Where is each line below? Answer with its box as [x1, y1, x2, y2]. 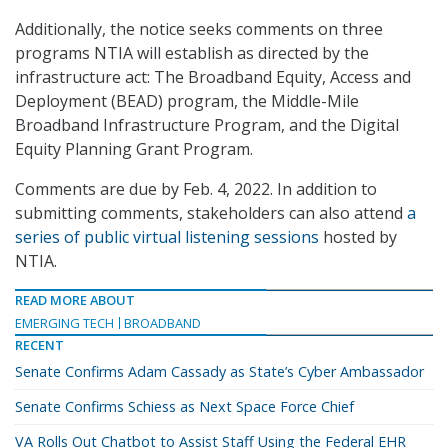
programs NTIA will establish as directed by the [15, 42, 369, 65]
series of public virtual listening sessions [15, 226, 319, 249]
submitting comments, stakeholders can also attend [15, 202, 407, 225]
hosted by [319, 226, 397, 249]
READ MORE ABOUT [15, 291, 135, 310]
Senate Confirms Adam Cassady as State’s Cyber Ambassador [15, 362, 424, 382]
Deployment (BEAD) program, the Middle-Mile [15, 90, 359, 113]
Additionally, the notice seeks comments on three [15, 18, 383, 41]
